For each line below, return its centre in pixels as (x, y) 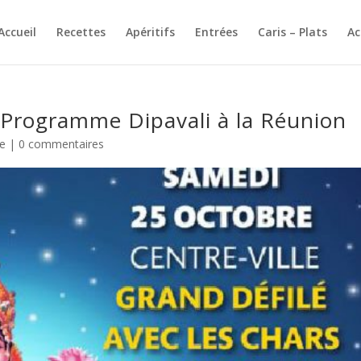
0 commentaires (62, 144)
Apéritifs (150, 32)
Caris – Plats (292, 32)
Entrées (216, 32)
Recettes (81, 32)
